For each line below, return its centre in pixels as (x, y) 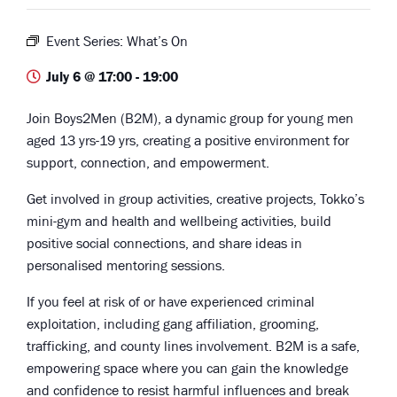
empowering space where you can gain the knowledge (187, 369)
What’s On (157, 42)
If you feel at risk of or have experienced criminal (171, 303)
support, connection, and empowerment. (148, 163)
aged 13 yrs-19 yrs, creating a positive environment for (188, 141)
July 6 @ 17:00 (89, 78)
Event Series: (86, 42)
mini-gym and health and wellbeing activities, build (179, 222)
